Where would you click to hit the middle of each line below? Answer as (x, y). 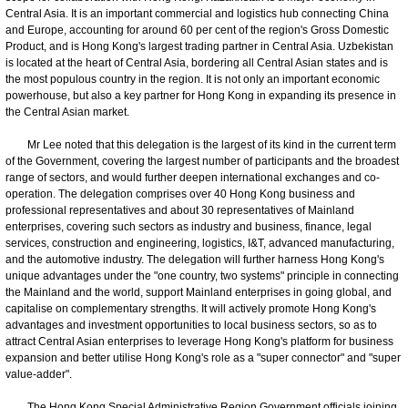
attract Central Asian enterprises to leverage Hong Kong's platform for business (199, 341)
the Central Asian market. (67, 112)
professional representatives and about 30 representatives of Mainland (180, 210)
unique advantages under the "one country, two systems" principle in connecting (202, 275)
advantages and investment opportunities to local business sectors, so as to (191, 325)
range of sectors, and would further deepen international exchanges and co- (193, 177)
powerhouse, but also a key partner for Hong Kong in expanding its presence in (201, 95)
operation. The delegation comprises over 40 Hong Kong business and (180, 194)
